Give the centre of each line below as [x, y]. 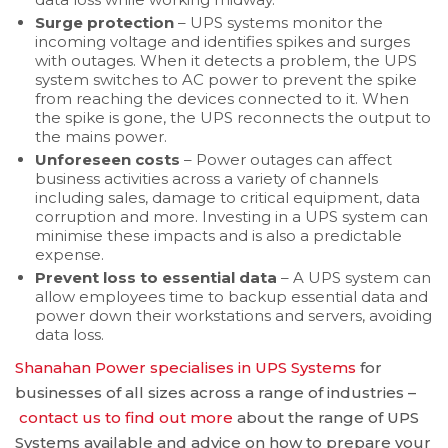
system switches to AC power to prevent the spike [226, 79]
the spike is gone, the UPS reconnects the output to [233, 117]
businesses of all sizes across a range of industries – [215, 393]
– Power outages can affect [286, 159]
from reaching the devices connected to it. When [222, 98]
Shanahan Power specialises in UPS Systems [185, 368]
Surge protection [104, 22]
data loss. [69, 334]
